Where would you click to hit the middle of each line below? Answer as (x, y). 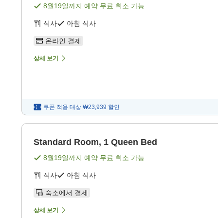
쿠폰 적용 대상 (62, 107)
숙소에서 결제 (67, 193)
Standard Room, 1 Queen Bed (95, 142)
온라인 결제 (63, 41)
